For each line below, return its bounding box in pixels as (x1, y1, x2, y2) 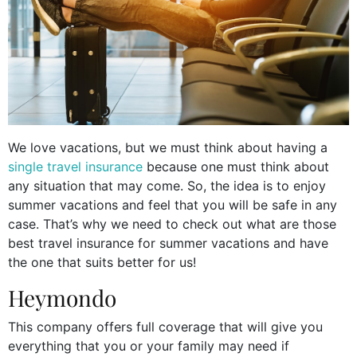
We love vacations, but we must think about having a (8, 139, 328, 156)
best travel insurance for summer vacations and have (8, 235, 328, 252)
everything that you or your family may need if (8, 338, 289, 355)
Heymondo (8, 283, 116, 313)
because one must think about (143, 159, 329, 175)
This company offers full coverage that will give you (8, 319, 323, 335)
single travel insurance (8, 159, 143, 175)
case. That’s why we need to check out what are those (8, 216, 336, 233)
